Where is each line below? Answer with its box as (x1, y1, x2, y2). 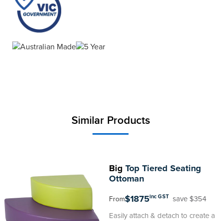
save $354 (173, 193, 207, 204)
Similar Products (71, 114, 150, 127)
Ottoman (109, 172, 144, 185)
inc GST (149, 192, 169, 201)
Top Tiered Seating (122, 162, 201, 175)
